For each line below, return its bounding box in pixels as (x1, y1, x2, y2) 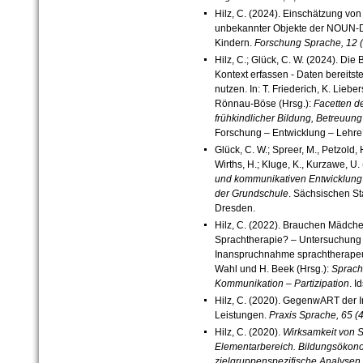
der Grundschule (214, 187, 288, 199)
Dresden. (214, 202, 255, 214)
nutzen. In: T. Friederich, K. (214, 83, 333, 96)
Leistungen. (214, 309, 269, 321)
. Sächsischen (288, 187, 352, 199)
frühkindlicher (214, 113, 277, 125)
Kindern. (214, 37, 254, 49)
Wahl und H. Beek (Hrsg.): (214, 263, 331, 275)
